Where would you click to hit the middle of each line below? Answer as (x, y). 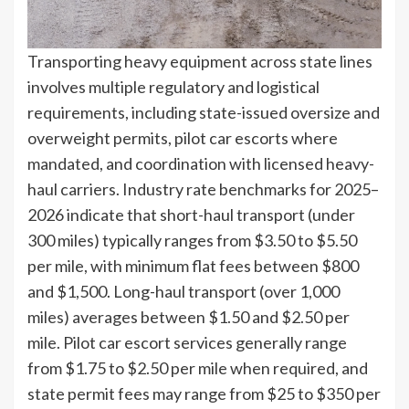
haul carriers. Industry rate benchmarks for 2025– (203, 189)
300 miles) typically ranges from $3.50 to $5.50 (192, 240)
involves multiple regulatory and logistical (173, 86)
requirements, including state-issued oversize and (204, 112)
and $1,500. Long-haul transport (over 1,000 (184, 291)
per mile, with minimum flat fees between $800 (193, 265)
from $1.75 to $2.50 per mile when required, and (198, 367)
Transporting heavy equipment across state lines (200, 61)
